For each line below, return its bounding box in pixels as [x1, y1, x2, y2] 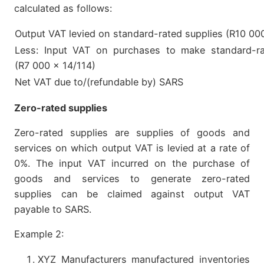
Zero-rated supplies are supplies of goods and [14, 127, 250, 139]
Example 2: [14, 228, 64, 240]
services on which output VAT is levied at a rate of [14, 142, 250, 154]
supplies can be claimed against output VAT [14, 188, 250, 200]
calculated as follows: [14, 2, 112, 15]
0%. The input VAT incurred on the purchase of [14, 157, 250, 170]
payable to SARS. [14, 203, 91, 216]
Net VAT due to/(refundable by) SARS [15, 76, 183, 88]
